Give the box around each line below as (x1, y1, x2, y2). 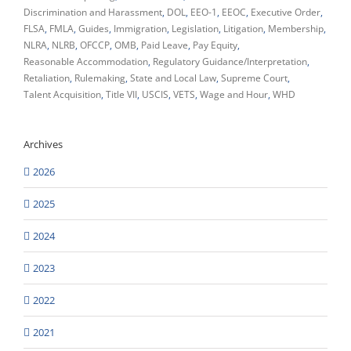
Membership (268, 21, 324, 35)
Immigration (114, 21, 167, 35)
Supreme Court (221, 71, 288, 85)
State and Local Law (130, 71, 216, 85)
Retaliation (24, 71, 70, 85)
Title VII (106, 87, 137, 101)
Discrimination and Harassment (24, 5, 162, 19)
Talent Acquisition (24, 87, 101, 101)
